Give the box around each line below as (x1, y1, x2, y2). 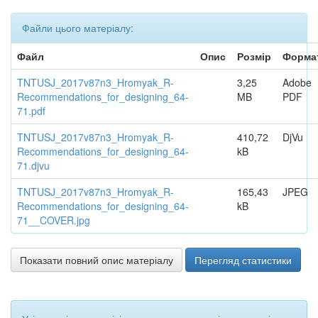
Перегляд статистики (194, 253, 292, 267)
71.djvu (17, 158, 50, 172)
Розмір (237, 49, 271, 63)
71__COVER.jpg (17, 213, 90, 227)
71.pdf (17, 104, 45, 118)
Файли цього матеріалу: (22, 21, 133, 35)
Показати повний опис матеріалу (20, 253, 173, 267)
